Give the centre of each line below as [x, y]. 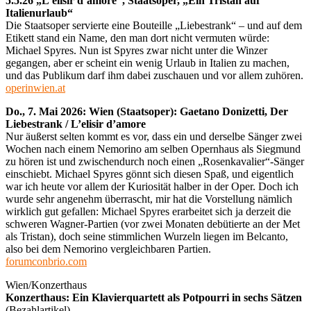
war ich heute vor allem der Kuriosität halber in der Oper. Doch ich [152, 186]
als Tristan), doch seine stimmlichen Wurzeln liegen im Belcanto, [147, 236]
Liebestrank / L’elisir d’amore [76, 124]
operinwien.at [35, 87]
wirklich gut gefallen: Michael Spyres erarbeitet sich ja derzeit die [148, 211]
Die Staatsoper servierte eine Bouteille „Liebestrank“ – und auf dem [154, 25]
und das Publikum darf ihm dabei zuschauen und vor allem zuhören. [154, 75]
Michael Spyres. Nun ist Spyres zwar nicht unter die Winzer [136, 50]
